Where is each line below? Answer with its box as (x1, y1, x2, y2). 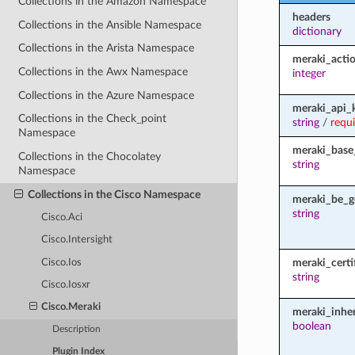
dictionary (292, 25, 342, 37)
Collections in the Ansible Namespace (18, 18, 202, 31)
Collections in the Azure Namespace (18, 89, 195, 101)
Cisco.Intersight (41, 235, 113, 246)
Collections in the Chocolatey (18, 150, 162, 162)
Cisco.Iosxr (41, 280, 91, 291)
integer (292, 67, 326, 79)
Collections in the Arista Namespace (18, 42, 195, 55)
